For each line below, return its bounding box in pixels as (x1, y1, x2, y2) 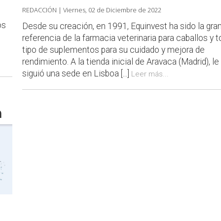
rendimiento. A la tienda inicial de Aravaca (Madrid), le (22, 57, 219, 67)
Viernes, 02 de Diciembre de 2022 (63, 5, 161, 15)
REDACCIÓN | (22, 5, 62, 15)
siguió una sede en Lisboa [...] (22, 69, 131, 79)
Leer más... (131, 70, 169, 79)
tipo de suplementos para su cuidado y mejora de (22, 45, 205, 55)
